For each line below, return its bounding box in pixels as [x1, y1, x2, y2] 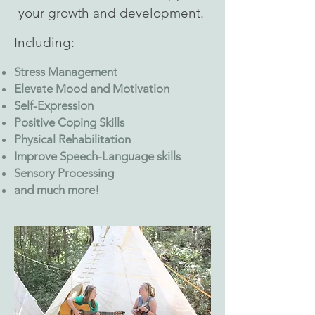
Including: [14, 34, 75, 51]
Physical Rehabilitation [14, 132, 131, 146]
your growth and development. [18, 5, 207, 21]
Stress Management [14, 65, 120, 79]
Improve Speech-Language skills [14, 149, 184, 163]
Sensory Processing [14, 166, 117, 180]
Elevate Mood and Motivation [14, 82, 169, 96]
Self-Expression [14, 98, 96, 112]
